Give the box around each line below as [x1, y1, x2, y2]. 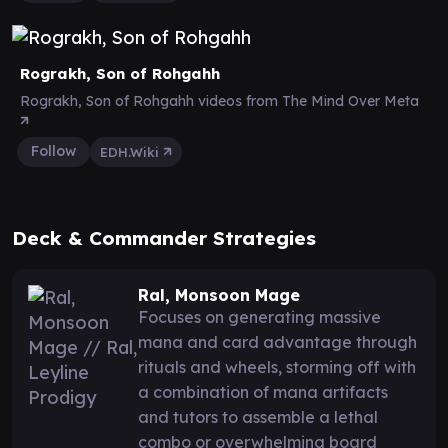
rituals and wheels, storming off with [138, 356, 416, 377]
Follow [31, 142, 76, 160]
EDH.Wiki [100, 143, 163, 160]
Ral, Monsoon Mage [138, 284, 300, 305]
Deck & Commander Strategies [12, 225, 316, 250]
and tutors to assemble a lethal [138, 406, 378, 427]
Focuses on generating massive [138, 306, 381, 327]
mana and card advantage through [138, 331, 417, 352]
